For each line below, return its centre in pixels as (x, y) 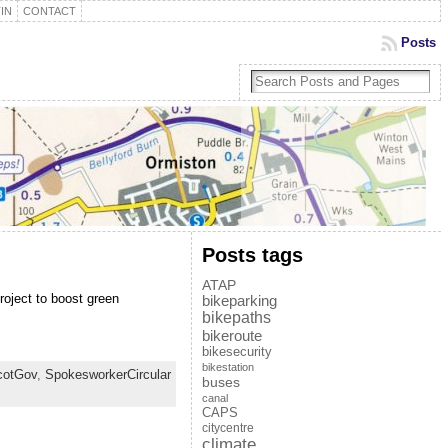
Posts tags (252, 254)
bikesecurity (236, 351)
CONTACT (49, 11)
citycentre (227, 428)
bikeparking (239, 301)
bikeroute (231, 335)
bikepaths (236, 317)
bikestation (227, 367)
